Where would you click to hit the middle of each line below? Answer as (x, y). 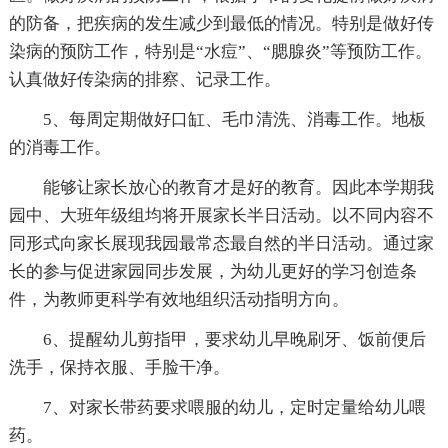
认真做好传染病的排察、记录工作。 (144, 79)
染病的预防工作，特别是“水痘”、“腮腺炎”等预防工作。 (220, 51)
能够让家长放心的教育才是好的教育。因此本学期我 (238, 187)
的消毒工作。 (59, 147)
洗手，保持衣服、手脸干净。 (119, 367)
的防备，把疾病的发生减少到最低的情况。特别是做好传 (221, 23)
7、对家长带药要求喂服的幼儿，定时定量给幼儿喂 (234, 407)
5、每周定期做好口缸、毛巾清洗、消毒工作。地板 (234, 119)
